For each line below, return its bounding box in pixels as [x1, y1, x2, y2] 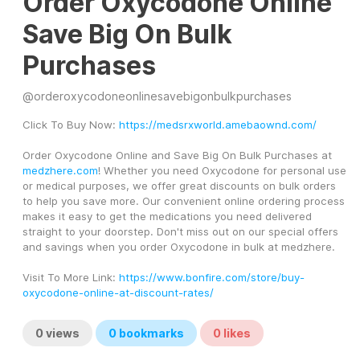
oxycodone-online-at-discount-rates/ [22, 286, 214, 300]
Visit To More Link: [22, 271, 119, 284]
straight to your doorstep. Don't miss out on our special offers [22, 225, 338, 239]
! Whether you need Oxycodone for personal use [98, 164, 346, 178]
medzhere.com [22, 164, 98, 178]
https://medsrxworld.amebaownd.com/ [119, 118, 317, 132]
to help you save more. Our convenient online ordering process [22, 194, 345, 208]
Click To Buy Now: [22, 118, 119, 132]
